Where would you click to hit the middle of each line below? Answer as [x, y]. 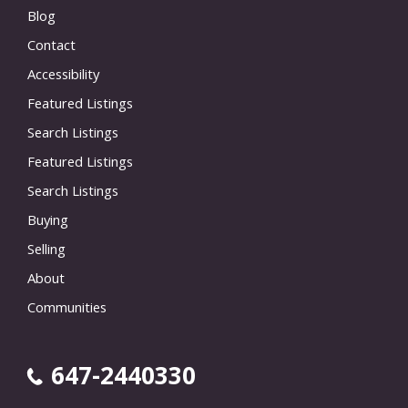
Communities [67, 307]
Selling [46, 249]
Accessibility [63, 74]
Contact [51, 45]
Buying [48, 220]
